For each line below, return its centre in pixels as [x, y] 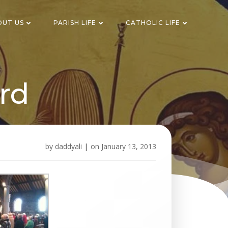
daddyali [68, 146]
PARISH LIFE [75, 23]
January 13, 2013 [129, 146]
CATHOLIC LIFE [153, 23]
